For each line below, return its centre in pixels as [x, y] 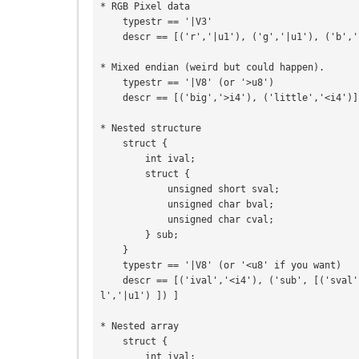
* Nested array [139, 327]
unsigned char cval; [134, 220]
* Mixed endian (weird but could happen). [212, 68]
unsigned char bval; [134, 205]
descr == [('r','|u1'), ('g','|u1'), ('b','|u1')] [111, 37]
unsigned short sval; [134, 190]
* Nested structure [151, 129]
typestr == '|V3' [111, 22]
